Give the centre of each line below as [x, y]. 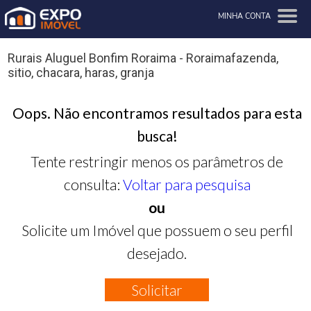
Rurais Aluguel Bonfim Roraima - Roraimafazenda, [143, 58]
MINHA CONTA [245, 16]
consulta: [93, 184]
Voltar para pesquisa [186, 184]
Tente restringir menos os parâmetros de [157, 161]
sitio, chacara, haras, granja [81, 73]
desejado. [157, 253]
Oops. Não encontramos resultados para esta [157, 112]
